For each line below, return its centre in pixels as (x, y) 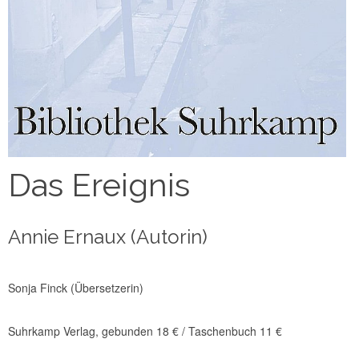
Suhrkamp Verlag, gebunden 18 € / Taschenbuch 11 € (145, 331)
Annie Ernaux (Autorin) (108, 237)
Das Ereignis (99, 185)
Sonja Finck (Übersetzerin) (76, 288)
